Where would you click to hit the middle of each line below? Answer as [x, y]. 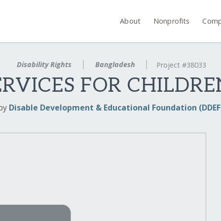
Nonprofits [172, 21]
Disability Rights [44, 64]
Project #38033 [182, 65]
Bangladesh [115, 64]
